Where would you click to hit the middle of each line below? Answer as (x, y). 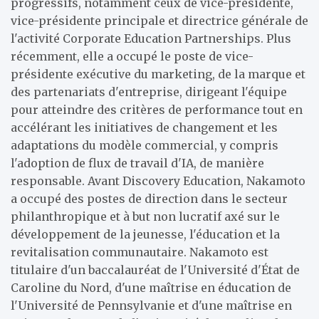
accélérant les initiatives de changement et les (144, 127)
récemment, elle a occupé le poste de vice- (132, 56)
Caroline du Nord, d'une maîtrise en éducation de (151, 288)
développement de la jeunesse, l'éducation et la (145, 234)
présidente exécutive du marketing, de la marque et (158, 74)
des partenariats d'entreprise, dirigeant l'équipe (149, 92)
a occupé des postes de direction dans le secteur (149, 199)
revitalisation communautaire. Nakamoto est (140, 252)
